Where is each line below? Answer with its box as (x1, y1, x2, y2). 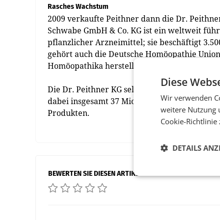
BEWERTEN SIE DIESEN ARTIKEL (48, 169, 142, 178)
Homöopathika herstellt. (48, 60, 139, 71)
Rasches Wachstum (48, 2, 109, 11)
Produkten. (48, 108, 89, 118)
